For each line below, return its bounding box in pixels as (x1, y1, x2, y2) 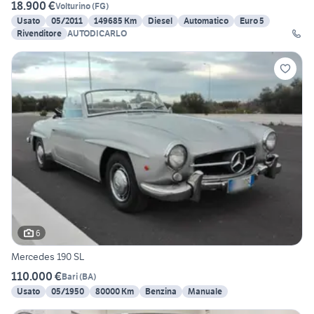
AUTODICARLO (67, 28, 127, 39)
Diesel (148, 15, 172, 27)
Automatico (184, 15, 228, 27)
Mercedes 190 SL (11, 250, 84, 264)
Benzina (145, 286, 177, 297)
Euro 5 (240, 15, 264, 27)
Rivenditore (17, 28, 62, 39)
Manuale (188, 286, 222, 297)
